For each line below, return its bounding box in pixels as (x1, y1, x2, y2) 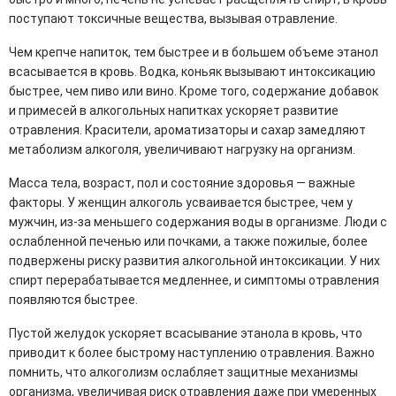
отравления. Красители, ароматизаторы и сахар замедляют (9, 123, 366, 137)
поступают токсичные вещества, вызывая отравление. (9, 11, 338, 26)
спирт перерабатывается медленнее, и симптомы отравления (9, 273, 379, 287)
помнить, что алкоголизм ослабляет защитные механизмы (9, 365, 358, 379)
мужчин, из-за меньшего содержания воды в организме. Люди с (9, 215, 387, 229)
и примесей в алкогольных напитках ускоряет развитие (9, 103, 339, 118)
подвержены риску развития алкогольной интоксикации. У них (9, 254, 380, 268)
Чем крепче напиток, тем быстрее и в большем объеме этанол (9, 45, 378, 59)
